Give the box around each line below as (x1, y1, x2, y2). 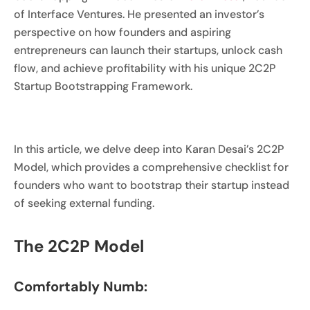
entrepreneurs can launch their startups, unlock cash (14, 43, 282, 58)
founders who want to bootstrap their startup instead (14, 177, 289, 192)
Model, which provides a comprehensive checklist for (14, 159, 289, 174)
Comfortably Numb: (14, 277, 147, 295)
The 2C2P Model (14, 235, 144, 257)
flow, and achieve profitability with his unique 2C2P (14, 61, 275, 76)
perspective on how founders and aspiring (14, 25, 231, 40)
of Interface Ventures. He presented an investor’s (14, 7, 264, 22)
